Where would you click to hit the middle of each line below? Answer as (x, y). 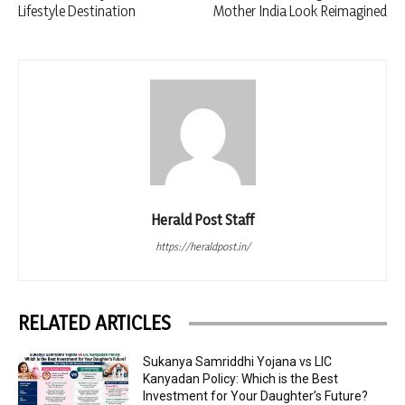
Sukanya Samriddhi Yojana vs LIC (238, 362)
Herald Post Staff (202, 220)
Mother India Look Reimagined (300, 11)
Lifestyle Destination (77, 11)
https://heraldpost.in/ (202, 247)
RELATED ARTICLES (94, 323)
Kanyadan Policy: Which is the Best (241, 379)
